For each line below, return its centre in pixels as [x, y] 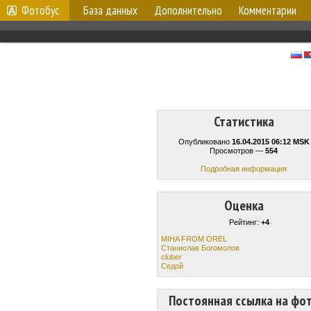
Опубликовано [205, 142]
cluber [171, 257]
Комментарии [268, 10]
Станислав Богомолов [200, 247]
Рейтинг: [245, 222]
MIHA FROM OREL [194, 238]
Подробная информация [244, 169]
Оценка [244, 205]
